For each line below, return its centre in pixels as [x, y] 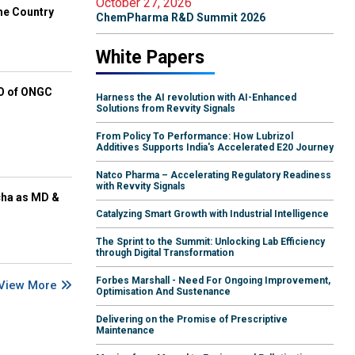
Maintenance [125, 331]
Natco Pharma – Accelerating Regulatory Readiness [214, 176]
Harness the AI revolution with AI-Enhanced [196, 98]
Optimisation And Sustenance [163, 292]
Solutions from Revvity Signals [166, 109]
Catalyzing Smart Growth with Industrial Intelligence [212, 214]
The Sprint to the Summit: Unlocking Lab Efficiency [210, 242]
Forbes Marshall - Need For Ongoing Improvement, [213, 281]
